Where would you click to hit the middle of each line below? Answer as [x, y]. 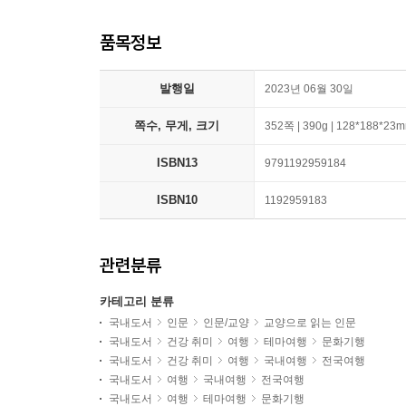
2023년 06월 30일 [309, 89]
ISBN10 [177, 200]
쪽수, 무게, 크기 [177, 126]
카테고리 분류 [137, 302]
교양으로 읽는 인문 [310, 323]
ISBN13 [177, 163]
